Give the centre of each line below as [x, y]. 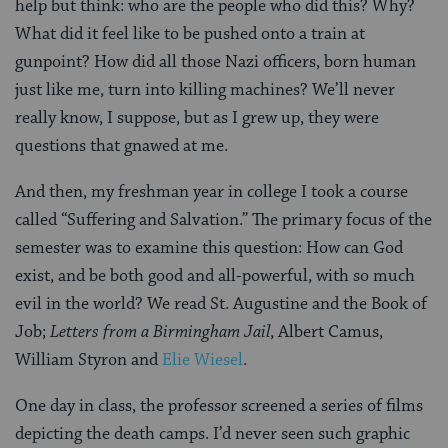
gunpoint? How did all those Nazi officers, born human [215, 61]
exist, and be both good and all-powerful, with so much [215, 275]
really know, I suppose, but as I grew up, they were [197, 117]
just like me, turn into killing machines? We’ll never [205, 89]
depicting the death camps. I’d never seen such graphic [212, 433]
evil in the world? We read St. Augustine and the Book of [221, 303]
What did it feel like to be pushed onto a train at [190, 33]
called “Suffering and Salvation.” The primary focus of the [223, 219]
